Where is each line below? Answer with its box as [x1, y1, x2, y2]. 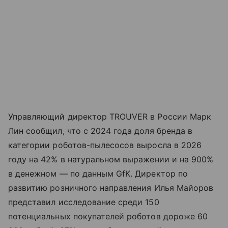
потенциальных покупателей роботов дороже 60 [8, 211, 208, 222]
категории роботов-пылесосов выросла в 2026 [8, 140, 202, 151]
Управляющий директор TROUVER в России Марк [8, 111, 212, 122]
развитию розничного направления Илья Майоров [8, 183, 214, 193]
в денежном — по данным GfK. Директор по [8, 168, 188, 179]
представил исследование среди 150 [8, 197, 159, 208]
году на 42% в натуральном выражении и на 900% [8, 154, 214, 165]
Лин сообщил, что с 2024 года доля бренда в [8, 126, 193, 136]
